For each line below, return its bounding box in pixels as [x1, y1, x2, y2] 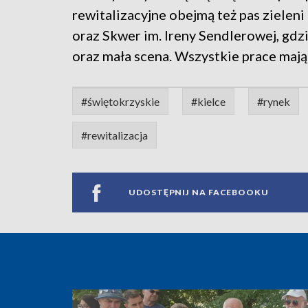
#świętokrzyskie [81, 94, 159, 108]
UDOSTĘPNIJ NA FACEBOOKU [129, 187, 269, 198]
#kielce [191, 94, 225, 108]
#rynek [257, 94, 290, 108]
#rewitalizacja [81, 128, 148, 142]
